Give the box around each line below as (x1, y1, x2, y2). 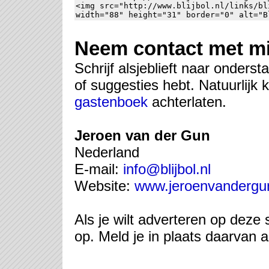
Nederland (74, 144, 139, 160)
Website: (74, 178, 134, 194)
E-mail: (74, 161, 123, 177)
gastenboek (74, 94, 148, 110)
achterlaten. (148, 94, 226, 110)
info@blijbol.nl (123, 161, 211, 177)
